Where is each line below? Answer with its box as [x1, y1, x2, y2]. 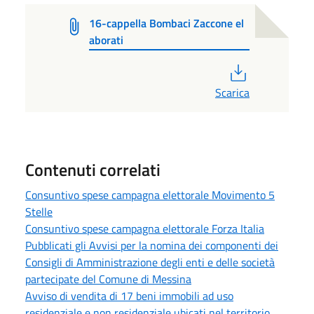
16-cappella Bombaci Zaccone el [89, 14, 245, 32]
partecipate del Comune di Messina [25, 271, 191, 288]
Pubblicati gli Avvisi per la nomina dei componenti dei [25, 237, 278, 254]
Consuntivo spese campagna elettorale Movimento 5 [25, 186, 275, 204]
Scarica [215, 84, 250, 102]
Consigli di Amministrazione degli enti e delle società [25, 254, 275, 271]
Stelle [25, 203, 53, 221]
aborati [89, 31, 124, 48]
